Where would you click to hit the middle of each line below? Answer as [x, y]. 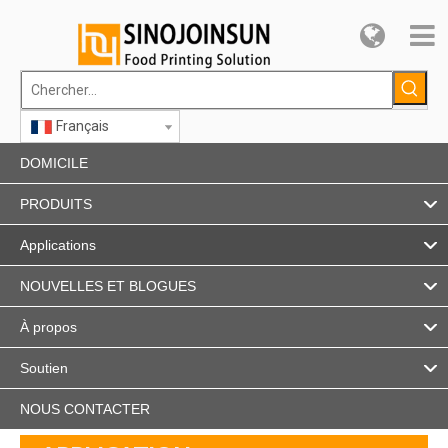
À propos [48, 327]
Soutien [44, 368]
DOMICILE [54, 163]
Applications [58, 245]
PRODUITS [56, 204]
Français [82, 126]
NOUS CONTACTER [85, 409]
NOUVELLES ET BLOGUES [108, 286]
